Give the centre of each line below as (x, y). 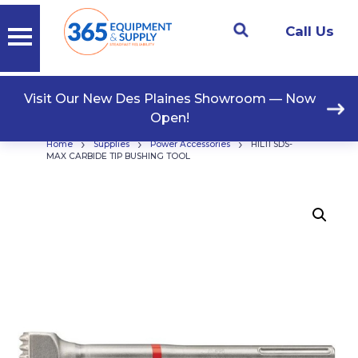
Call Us (310, 32)
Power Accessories (190, 144)
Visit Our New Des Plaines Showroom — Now (170, 99)
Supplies (111, 144)
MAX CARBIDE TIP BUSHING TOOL (118, 156)
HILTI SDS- (271, 144)
